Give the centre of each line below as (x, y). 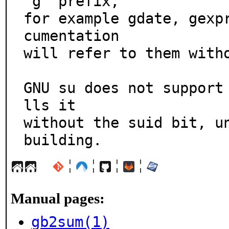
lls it (50, 105)
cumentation (71, 36)
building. (63, 140)
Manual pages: (58, 198)
